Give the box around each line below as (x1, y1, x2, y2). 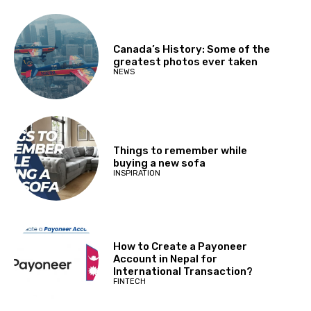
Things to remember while (112, 144, 247, 158)
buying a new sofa (112, 157, 205, 170)
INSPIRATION (112, 169, 160, 178)
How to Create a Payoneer (112, 239, 247, 253)
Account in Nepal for (112, 252, 217, 265)
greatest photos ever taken (112, 55, 258, 68)
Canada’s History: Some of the (112, 42, 270, 56)
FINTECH (112, 276, 146, 286)
